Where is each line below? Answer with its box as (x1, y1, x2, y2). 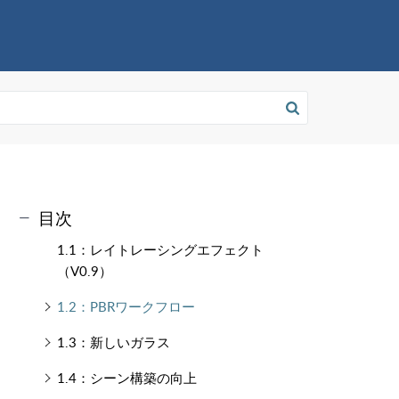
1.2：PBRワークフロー (56, 297, 195, 315)
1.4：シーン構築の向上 (56, 369, 197, 387)
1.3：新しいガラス (56, 333, 170, 351)
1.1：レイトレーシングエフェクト (56, 240, 264, 258)
